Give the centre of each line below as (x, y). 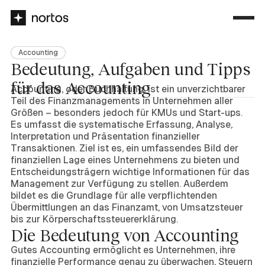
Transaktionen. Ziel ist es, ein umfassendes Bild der (125, 148)
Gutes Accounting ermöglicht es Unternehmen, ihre (123, 250)
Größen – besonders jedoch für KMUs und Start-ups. (127, 113)
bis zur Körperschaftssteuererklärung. (94, 219)
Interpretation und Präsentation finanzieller (105, 136)
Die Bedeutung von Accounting (125, 235)
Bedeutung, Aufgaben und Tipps (131, 69)
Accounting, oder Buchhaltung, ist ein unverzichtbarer (128, 89)
